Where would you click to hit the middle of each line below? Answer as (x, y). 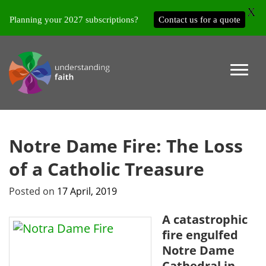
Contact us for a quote (199, 19)
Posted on (33, 191)
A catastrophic (205, 219)
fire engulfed (200, 235)
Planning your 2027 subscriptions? (74, 19)
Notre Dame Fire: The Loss (126, 146)
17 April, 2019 (87, 191)
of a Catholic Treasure (107, 169)
